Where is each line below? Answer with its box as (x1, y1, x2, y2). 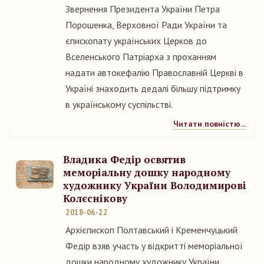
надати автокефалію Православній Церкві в (65, 67, 243, 78)
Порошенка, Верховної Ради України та (65, 19, 227, 31)
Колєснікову (63, 192, 127, 205)
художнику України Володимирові (63, 179, 246, 192)
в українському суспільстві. (65, 98, 173, 110)
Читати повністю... (173, 118, 246, 129)
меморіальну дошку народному (63, 166, 230, 179)
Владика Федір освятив (63, 153, 186, 166)
